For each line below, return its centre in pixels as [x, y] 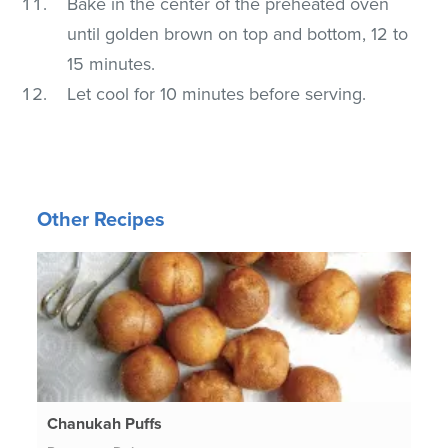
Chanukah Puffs [105, 423]
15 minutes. [111, 63]
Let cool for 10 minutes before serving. [217, 93]
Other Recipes [101, 219]
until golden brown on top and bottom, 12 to [238, 33]
